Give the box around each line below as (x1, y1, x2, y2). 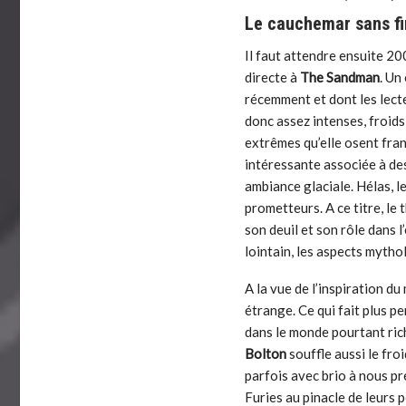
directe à (245, 69, 301, 86)
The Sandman (300, 69, 381, 86)
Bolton (245, 345, 287, 362)
